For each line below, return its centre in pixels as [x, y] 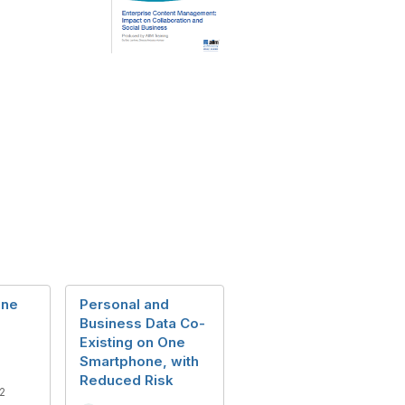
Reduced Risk [127, 380]
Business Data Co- [142, 323]
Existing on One [132, 342]
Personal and [124, 304]
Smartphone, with [139, 361]
